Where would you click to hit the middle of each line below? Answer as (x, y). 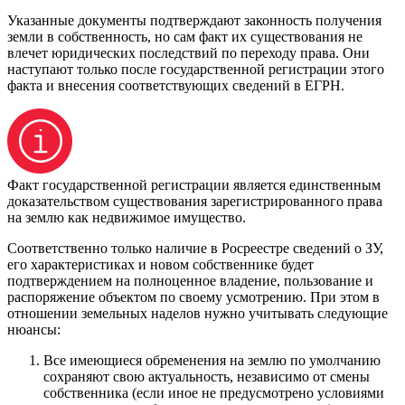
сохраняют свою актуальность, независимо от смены (207, 376)
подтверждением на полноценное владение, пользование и (190, 280)
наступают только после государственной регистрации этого (196, 69)
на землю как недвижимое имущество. (127, 217)
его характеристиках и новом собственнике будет (160, 264)
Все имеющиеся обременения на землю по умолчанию (212, 360)
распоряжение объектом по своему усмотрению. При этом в (193, 297)
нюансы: (34, 329)
